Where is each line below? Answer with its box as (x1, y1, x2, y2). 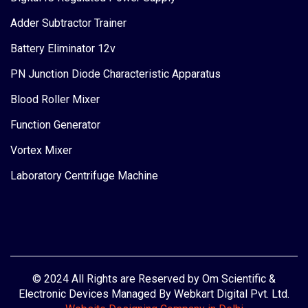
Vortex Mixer (10, 143, 72, 157)
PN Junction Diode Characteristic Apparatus (10, 67, 221, 80)
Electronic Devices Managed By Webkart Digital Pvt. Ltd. (19, 287, 289, 300)
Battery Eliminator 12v (10, 41, 115, 55)
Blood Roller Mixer (10, 92, 100, 106)
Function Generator (10, 118, 100, 131)
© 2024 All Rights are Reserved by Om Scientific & (32, 272, 276, 285)
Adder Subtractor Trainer (10, 16, 126, 30)
